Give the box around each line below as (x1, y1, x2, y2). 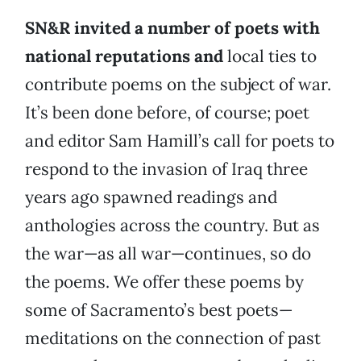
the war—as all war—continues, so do (25, 243, 311, 265)
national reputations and (25, 45, 227, 68)
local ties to (227, 45, 317, 68)
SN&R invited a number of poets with (25, 17, 320, 39)
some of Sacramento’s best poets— (25, 299, 293, 322)
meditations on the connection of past (25, 327, 321, 350)
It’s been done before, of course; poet (25, 102, 309, 124)
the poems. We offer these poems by (25, 271, 304, 293)
